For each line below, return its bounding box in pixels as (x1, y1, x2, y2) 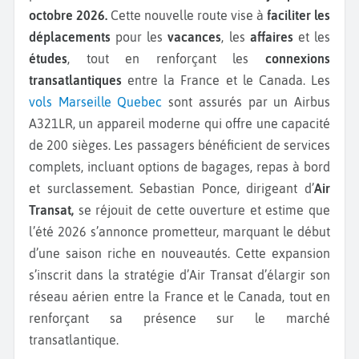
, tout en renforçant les (67, 50, 265, 66)
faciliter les (267, 7, 330, 22)
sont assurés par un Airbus (162, 94, 331, 109)
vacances (167, 29, 222, 44)
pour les (111, 29, 168, 44)
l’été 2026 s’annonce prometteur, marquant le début (29, 224, 330, 239)
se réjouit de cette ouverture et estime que (74, 202, 330, 217)
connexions (265, 50, 330, 66)
